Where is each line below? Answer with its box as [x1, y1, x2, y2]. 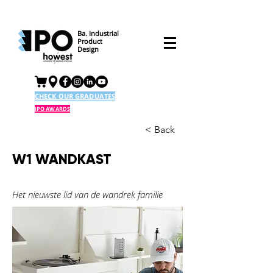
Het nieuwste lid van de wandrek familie [12, 188, 163, 200]
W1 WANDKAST [12, 151, 112, 168]
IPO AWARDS [35, 105, 70, 113]
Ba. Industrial [77, 29, 121, 38]
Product [77, 37, 102, 46]
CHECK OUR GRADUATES [35, 91, 116, 101]
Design [77, 44, 99, 54]
